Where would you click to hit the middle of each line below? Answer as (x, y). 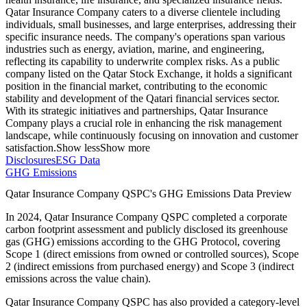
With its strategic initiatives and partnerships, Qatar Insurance (137, 111)
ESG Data (78, 160)
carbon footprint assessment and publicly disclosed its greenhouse (147, 230)
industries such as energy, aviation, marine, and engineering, (135, 49)
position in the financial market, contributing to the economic (136, 86)
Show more (125, 148)
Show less (78, 148)
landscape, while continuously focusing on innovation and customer (152, 136)
